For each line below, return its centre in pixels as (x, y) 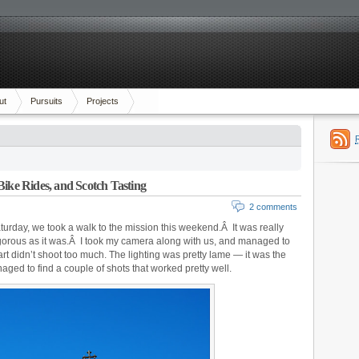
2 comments (273, 207)
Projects (103, 101)
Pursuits (46, 101)
